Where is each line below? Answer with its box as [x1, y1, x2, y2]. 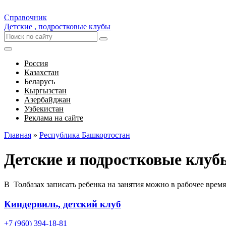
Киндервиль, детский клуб [4, 198, 121, 209]
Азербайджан [24, 95, 71, 104]
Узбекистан [24, 104, 64, 113]
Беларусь [24, 77, 55, 86]
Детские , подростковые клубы [4, 22, 110, 31]
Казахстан [24, 68, 59, 77]
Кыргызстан [24, 86, 67, 95]
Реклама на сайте [24, 114, 83, 122]
